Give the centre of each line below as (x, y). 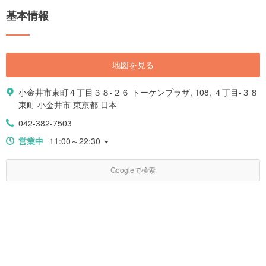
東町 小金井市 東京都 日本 (68, 104)
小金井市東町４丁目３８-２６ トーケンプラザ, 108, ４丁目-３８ (138, 92)
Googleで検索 (133, 169)
